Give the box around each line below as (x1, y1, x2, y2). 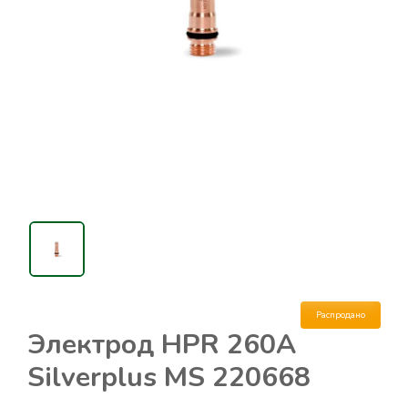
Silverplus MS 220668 (27, 359, 311, 397)
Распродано (316, 309, 365, 322)
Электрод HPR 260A (27, 326, 296, 364)
